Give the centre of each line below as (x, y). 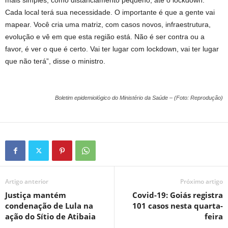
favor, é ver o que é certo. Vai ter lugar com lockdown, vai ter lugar (112, 49)
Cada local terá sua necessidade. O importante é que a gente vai (110, 12)
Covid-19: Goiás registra (178, 195)
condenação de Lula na (49, 206)
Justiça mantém (36, 195)
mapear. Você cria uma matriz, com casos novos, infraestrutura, (108, 24)
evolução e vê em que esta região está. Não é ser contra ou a (105, 37)
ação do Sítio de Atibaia (50, 216)
